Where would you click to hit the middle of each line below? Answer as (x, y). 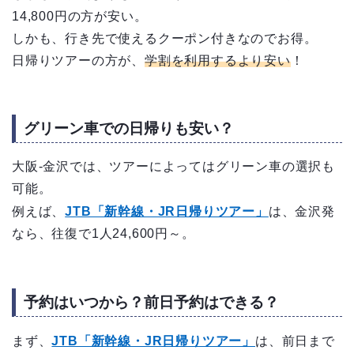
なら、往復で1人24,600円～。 (104, 234)
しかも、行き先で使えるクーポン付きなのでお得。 (165, 38)
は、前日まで (295, 341)
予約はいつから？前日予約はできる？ (151, 302)
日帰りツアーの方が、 (78, 60)
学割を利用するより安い (218, 60)
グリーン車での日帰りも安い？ (129, 129)
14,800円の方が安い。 (80, 16)
